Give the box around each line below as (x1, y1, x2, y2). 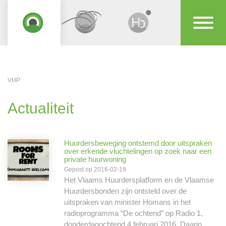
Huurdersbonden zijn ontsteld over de (64, 187, 187, 195)
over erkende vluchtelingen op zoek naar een (64, 147, 211, 155)
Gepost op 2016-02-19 (64, 166, 126, 173)
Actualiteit (8, 100, 74, 117)
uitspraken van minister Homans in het (64, 198, 191, 206)
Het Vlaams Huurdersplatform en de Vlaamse (64, 176, 214, 184)
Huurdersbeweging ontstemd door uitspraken (64, 139, 212, 147)
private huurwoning (64, 155, 126, 163)
